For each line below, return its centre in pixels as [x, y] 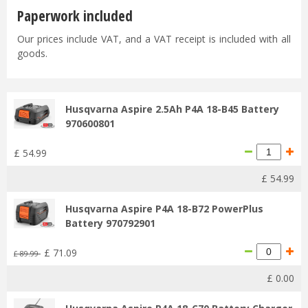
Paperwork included [75, 16]
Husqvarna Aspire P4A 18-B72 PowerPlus [164, 208]
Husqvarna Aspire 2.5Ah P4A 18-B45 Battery [172, 109]
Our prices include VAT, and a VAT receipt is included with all [154, 39]
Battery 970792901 [110, 223]
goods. [32, 54]
